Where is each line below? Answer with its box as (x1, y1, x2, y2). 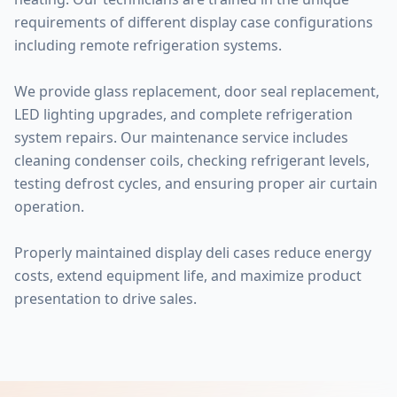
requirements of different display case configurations (14, 12, 373, 32)
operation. (14, 197, 84, 216)
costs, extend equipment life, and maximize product (14, 266, 362, 285)
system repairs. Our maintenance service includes (14, 128, 348, 147)
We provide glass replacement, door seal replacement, (14, 82, 379, 101)
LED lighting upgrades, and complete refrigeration (14, 105, 353, 124)
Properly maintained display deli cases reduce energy (14, 243, 371, 262)
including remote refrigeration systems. (14, 35, 282, 55)
